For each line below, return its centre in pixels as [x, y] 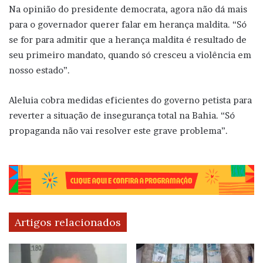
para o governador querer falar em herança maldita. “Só [128, 24]
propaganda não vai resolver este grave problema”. [118, 130]
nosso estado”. [39, 70]
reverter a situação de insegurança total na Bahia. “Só [122, 115]
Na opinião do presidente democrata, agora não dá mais [128, 9]
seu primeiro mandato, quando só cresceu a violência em [130, 55]
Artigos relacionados [68, 222]
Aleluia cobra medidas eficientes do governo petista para [130, 100]
